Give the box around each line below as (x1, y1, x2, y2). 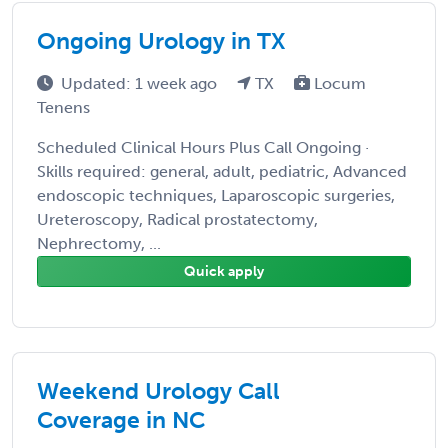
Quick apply (184, 262, 264, 280)
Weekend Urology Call (37, 376, 280, 405)
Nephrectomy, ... (37, 233, 161, 253)
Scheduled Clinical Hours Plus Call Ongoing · (37, 137, 369, 157)
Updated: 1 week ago (61, 73, 221, 93)
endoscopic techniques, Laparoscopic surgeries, (37, 185, 395, 205)
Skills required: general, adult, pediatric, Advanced (37, 161, 407, 181)
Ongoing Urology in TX (37, 26, 286, 55)
